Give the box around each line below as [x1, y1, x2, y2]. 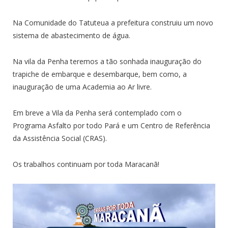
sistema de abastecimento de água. [13, 30, 130, 40]
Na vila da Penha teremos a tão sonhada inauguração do [13, 56, 202, 66]
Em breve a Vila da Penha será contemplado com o [13, 107, 182, 118]
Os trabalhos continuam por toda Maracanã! [13, 159, 159, 169]
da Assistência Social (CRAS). [13, 133, 107, 143]
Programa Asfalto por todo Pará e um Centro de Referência [13, 120, 210, 130]
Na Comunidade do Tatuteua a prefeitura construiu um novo [13, 17, 213, 27]
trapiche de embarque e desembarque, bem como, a [13, 69, 187, 79]
